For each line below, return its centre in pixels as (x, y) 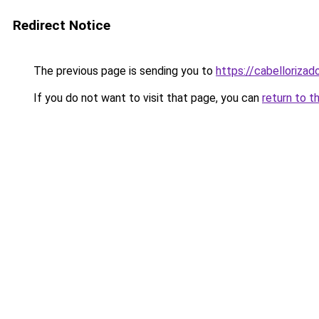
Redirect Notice (62, 25)
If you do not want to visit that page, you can (146, 98)
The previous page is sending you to (123, 71)
